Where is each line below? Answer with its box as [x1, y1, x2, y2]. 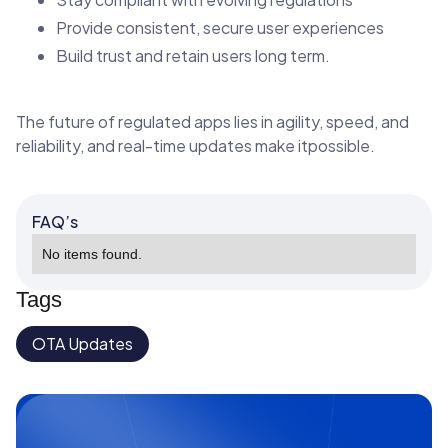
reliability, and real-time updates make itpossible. [16, 134, 375, 156]
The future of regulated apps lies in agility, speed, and [16, 110, 409, 132]
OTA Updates [32, 332, 133, 354]
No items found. [42, 245, 142, 262]
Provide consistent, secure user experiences [56, 16, 384, 38]
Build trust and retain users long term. [56, 44, 330, 66]
